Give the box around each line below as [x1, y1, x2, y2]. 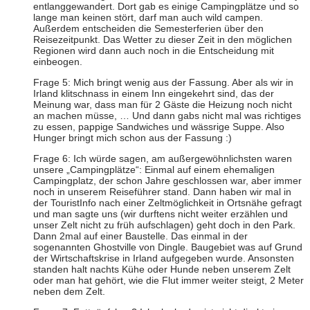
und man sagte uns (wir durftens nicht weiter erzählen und [33, 208, 288, 220]
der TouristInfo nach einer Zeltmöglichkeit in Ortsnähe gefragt [33, 197, 302, 209]
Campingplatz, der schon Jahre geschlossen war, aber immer [33, 175, 302, 187]
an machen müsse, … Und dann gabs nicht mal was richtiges [33, 110, 301, 122]
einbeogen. [33, 56, 82, 68]
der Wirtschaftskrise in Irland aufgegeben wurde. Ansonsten [33, 253, 294, 264]
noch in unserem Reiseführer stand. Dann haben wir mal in [33, 186, 291, 198]
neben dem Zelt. [33, 286, 105, 298]
